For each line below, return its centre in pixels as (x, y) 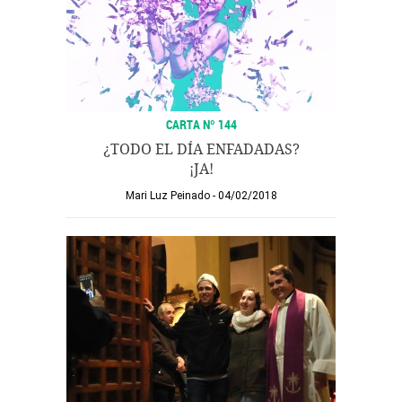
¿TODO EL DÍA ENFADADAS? (201, 149)
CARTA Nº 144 (201, 124)
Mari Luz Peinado (167, 196)
